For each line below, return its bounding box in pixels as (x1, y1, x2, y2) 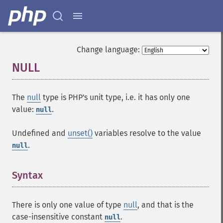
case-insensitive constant (12, 212, 105, 222)
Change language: (77, 45, 140, 54)
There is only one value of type (12, 200, 123, 210)
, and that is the (137, 200, 194, 210)
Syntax (12, 169, 43, 181)
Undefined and (12, 128, 68, 138)
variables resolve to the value (93, 128, 201, 138)
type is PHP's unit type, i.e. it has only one (41, 93, 190, 102)
